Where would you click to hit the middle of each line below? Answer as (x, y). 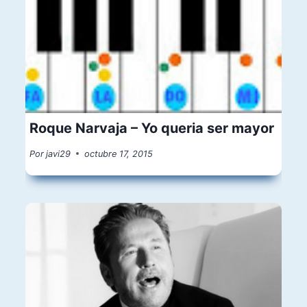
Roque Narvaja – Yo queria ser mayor (152, 128)
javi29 (59, 153)
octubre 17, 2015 (119, 153)
